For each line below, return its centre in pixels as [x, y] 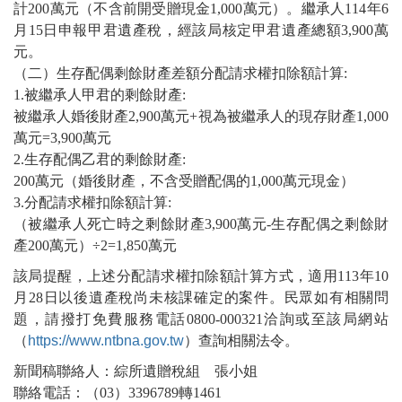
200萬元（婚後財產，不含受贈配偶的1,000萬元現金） [184, 181]
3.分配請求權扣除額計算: [92, 203]
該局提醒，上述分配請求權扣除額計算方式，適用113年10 [201, 276]
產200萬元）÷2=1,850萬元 [95, 246]
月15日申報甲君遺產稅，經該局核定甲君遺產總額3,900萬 [201, 31]
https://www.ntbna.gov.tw [106, 341]
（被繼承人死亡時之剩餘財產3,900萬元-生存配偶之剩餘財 [201, 224]
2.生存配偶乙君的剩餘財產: [100, 160]
